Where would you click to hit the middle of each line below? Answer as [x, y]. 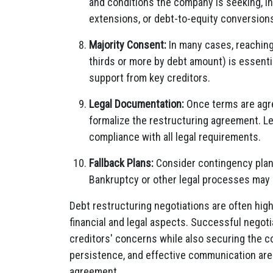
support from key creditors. [150, 78]
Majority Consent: [128, 45]
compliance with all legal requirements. [175, 137]
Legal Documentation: [136, 104]
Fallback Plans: [121, 163]
